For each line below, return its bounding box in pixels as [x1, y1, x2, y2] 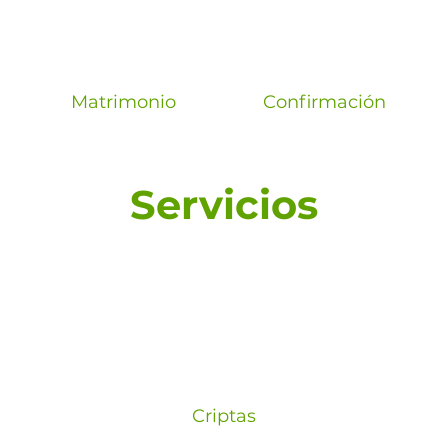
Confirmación [263, 90, 387, 113]
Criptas [191, 404, 256, 427]
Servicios [130, 179, 318, 229]
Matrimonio [70, 90, 176, 113]
